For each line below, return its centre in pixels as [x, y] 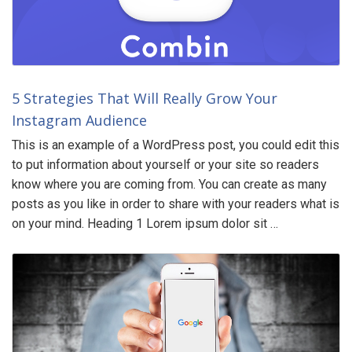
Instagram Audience [79, 121]
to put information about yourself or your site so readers [165, 165]
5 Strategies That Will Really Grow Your [145, 99]
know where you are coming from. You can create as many [169, 185]
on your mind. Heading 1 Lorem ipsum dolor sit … [145, 224]
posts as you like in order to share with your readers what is [176, 204]
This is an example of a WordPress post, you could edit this [176, 145]
